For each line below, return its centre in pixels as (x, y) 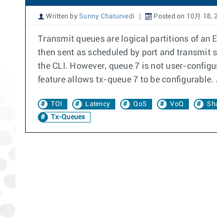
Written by (62, 16)
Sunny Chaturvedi (107, 16)
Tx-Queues (67, 117)
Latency (98, 104)
